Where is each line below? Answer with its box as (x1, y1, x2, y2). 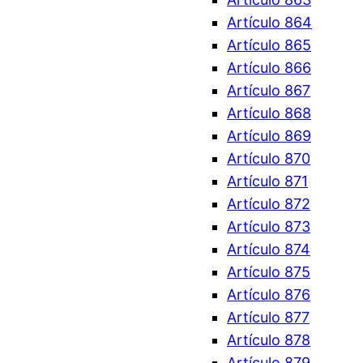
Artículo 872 (227, 195, 310, 213)
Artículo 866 (227, 59, 311, 77)
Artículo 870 (227, 150, 310, 168)
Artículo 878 (227, 331, 310, 349)
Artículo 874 (227, 241, 310, 258)
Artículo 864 (227, 14, 312, 32)
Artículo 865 (227, 36, 311, 54)
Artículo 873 (227, 218, 310, 236)
